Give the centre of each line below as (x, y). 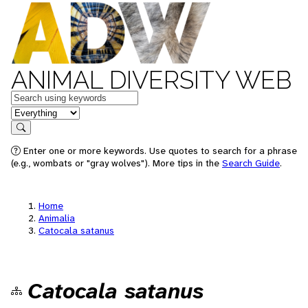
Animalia (57, 218)
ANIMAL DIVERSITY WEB (151, 80)
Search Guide (251, 163)
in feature (33, 112)
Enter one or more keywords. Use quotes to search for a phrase (159, 151)
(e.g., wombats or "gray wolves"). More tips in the (117, 163)
